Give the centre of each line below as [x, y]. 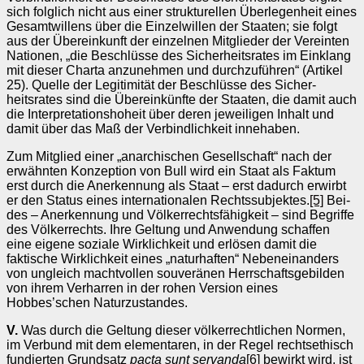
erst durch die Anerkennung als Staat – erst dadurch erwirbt [176, 185]
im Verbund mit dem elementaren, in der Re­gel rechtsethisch [180, 344]
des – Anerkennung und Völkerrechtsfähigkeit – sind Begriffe [180, 214]
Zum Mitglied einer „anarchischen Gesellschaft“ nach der [169, 156]
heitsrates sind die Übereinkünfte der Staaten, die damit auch [182, 99]
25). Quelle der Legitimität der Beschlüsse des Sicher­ [161, 84]
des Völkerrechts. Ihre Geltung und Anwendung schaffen [168, 229]
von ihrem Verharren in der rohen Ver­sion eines [142, 288]
